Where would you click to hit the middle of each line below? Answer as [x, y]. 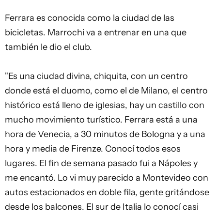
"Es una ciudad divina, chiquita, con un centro [96, 76]
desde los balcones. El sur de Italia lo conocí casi [102, 207]
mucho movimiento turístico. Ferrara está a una [101, 120]
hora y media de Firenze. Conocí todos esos [93, 149]
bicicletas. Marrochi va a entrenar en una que [96, 32]
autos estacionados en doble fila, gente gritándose [107, 192]
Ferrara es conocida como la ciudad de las [90, 18]
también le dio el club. [48, 47]
